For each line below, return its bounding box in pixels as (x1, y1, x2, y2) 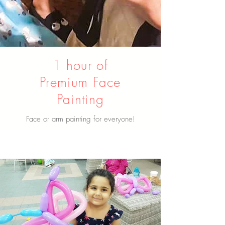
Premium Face (40, 74, 121, 91)
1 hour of (53, 57, 108, 74)
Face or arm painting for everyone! (26, 114, 135, 124)
